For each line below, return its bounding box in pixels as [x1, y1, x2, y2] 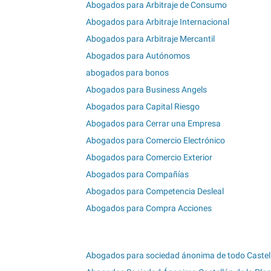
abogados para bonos [86, 68, 169, 78]
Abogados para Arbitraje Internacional [86, 17, 229, 27]
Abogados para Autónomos [86, 51, 190, 61]
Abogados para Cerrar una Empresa [86, 119, 221, 129]
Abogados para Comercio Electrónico [86, 135, 225, 146]
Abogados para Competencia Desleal [86, 186, 224, 197]
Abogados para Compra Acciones [86, 203, 212, 214]
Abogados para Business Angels [86, 85, 207, 95]
